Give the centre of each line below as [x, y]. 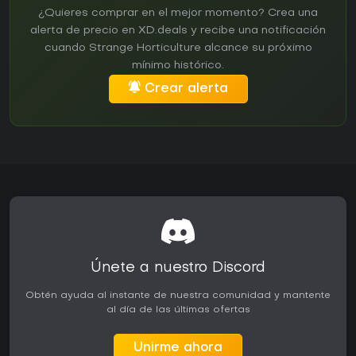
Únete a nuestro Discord [178, 269]
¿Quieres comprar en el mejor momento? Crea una [178, 14]
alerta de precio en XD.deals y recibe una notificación [178, 31]
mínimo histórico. [178, 66]
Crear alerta [186, 89]
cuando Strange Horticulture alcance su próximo [178, 48]
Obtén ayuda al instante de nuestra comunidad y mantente [178, 296]
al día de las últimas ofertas [178, 310]
